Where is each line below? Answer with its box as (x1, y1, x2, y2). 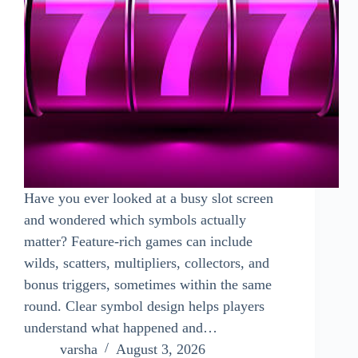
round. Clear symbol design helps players (24, 297, 265, 314)
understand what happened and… (24, 319, 217, 336)
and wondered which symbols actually (24, 211, 246, 228)
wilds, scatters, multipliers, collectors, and (24, 254, 269, 271)
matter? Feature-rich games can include (24, 233, 253, 249)
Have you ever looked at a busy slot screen (24, 189, 273, 206)
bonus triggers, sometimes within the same (24, 276, 272, 292)
